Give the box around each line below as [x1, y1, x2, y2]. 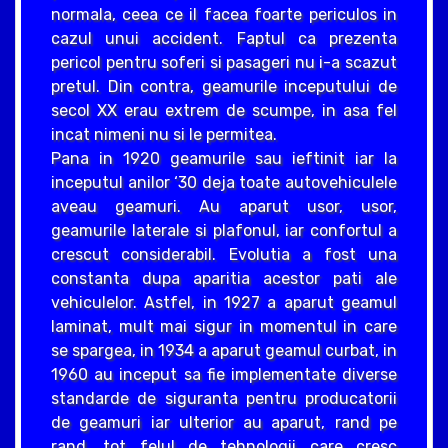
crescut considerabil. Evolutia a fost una [51, 244, 397, 264]
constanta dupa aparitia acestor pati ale [51, 268, 397, 288]
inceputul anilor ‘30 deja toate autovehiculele [51, 172, 397, 192]
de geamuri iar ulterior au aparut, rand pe [51, 412, 397, 432]
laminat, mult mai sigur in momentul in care [51, 316, 397, 336]
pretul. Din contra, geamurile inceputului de [51, 76, 397, 96]
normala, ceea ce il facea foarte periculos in [51, 4, 397, 24]
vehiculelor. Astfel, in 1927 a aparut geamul [51, 292, 397, 312]
